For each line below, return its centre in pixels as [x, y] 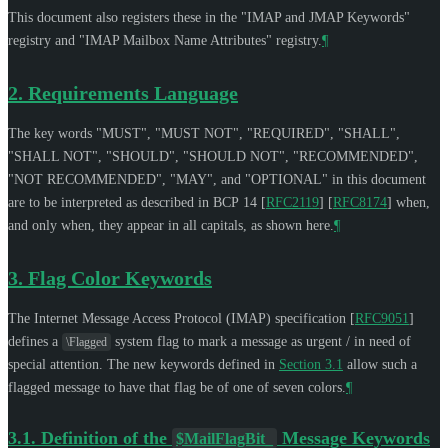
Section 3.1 [311, 364]
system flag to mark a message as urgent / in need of [261, 341]
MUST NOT [197, 133]
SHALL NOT [53, 156]
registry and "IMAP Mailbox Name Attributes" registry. [165, 40]
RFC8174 [360, 202]
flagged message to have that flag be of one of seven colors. [177, 387]
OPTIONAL [286, 179]
